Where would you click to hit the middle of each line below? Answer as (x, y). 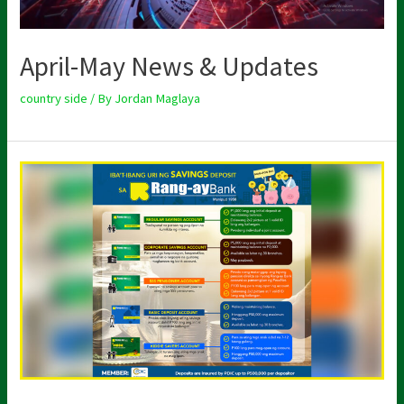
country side (54, 98)
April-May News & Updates (170, 65)
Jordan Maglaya (158, 98)
